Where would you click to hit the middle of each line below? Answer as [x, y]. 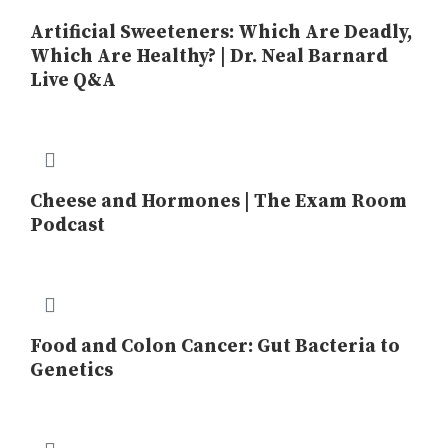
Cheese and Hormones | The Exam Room [218, 201]
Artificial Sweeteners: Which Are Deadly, [221, 32]
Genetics [71, 370]
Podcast [67, 225]
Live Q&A [73, 80]
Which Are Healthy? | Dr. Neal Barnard [209, 56]
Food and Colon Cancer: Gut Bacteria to [215, 346]
